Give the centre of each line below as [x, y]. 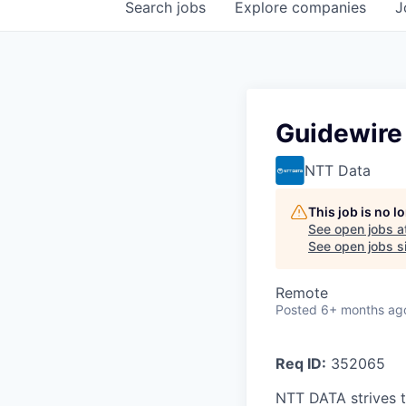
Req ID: [301, 364]
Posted [296, 310]
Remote [302, 293]
